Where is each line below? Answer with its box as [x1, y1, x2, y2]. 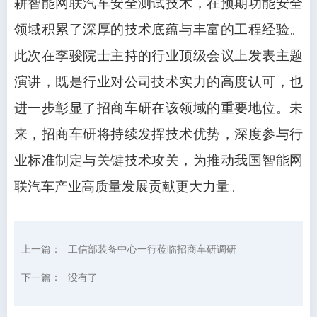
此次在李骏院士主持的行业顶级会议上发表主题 [14, 48, 303, 64]
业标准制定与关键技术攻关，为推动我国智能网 [14, 153, 303, 168]
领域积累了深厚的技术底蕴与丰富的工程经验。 [14, 22, 303, 38]
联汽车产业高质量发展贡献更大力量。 [14, 179, 243, 195]
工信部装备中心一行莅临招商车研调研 [68, 242, 236, 256]
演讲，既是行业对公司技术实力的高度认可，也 [14, 74, 303, 90]
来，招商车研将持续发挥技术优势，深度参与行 [14, 127, 303, 142]
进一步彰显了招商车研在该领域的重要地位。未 [14, 100, 303, 116]
